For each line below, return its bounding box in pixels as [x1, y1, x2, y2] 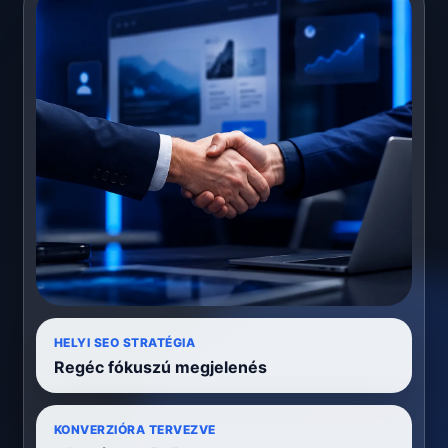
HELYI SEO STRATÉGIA [54, 335, 196, 351]
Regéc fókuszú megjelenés [54, 357, 267, 378]
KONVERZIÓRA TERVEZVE [54, 422, 216, 438]
